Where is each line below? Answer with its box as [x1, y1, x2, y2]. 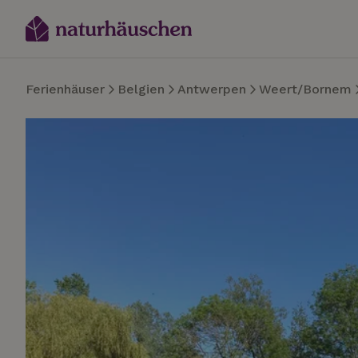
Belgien [117, 82, 165, 97]
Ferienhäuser [26, 82, 105, 97]
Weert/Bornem [259, 82, 352, 97]
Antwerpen [177, 82, 246, 97]
